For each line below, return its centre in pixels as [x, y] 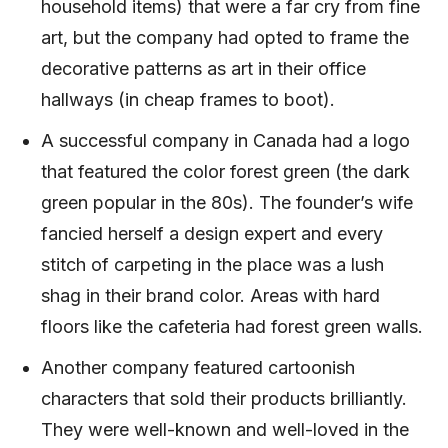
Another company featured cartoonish [198, 367]
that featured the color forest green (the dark [225, 171]
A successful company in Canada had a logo [225, 140]
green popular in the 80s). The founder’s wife [227, 202]
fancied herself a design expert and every [212, 233]
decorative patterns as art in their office [203, 68]
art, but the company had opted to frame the [225, 37]
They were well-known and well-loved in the [225, 429]
